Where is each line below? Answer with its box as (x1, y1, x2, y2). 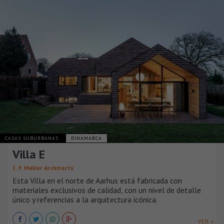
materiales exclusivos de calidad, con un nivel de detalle (12, 185, 201, 195)
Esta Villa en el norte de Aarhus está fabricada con (12, 175, 182, 186)
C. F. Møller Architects (12, 164, 73, 172)
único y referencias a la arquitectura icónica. (12, 194, 157, 205)
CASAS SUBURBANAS (5, 135, 60, 142)
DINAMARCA (71, 135, 102, 142)
